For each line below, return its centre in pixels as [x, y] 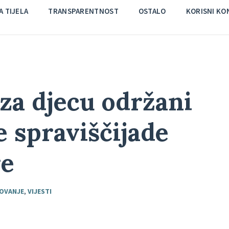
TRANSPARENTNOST [83, 11]
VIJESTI [40, 191]
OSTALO [152, 11]
